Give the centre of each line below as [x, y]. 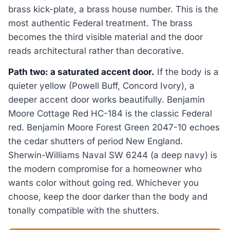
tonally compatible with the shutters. [84, 211]
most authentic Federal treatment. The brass [100, 23]
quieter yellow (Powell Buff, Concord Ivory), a [101, 86]
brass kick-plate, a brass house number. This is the [113, 9]
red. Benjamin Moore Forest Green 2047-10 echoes [114, 128]
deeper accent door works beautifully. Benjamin [107, 100]
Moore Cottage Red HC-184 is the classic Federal [110, 114]
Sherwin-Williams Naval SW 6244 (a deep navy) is [113, 155]
